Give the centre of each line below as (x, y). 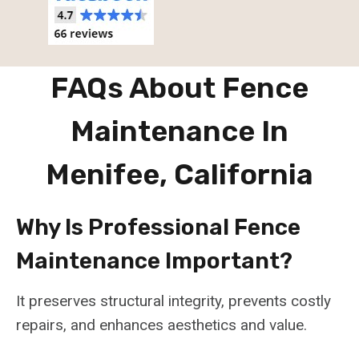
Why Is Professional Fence (158, 228)
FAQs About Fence (179, 88)
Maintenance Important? (154, 261)
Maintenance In (179, 131)
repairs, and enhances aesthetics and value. (161, 325)
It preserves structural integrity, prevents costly (173, 301)
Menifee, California (179, 175)
